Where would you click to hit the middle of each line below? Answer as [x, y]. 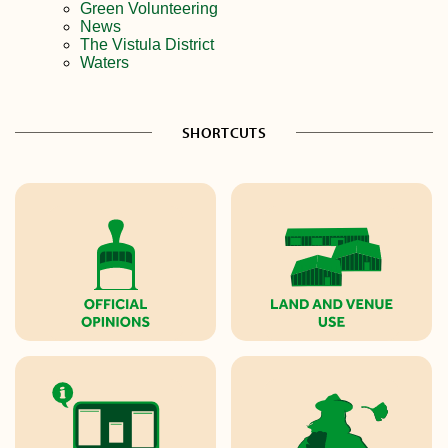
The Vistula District [147, 44]
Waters [104, 62]
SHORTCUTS [224, 133]
